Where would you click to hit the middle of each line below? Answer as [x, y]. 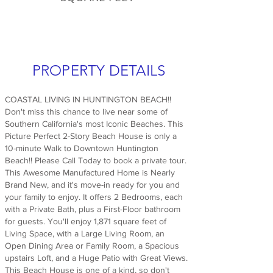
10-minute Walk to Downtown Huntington [82, 148]
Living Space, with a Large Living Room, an [85, 233]
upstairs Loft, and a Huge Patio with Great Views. [96, 258]
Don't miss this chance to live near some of [86, 112]
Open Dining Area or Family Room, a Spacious [92, 246]
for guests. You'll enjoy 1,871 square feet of [86, 221]
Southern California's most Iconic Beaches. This [94, 124]
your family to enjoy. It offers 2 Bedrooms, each [94, 197]
